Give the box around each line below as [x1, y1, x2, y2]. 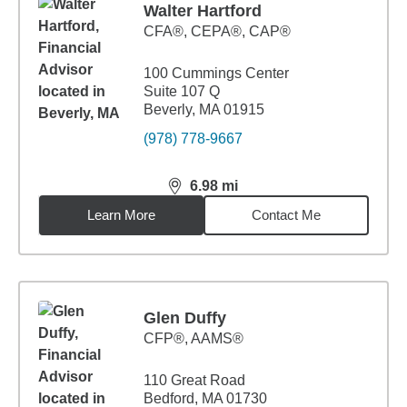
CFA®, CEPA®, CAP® [144, 24, 291, 39]
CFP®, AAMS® [144, 331, 243, 346]
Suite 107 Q [144, 84, 220, 99]
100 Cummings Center [144, 65, 289, 81]
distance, [167, 185, 234, 202]
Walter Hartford [144, 2, 262, 20]
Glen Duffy [144, 309, 226, 327]
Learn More [87, 207, 156, 223]
